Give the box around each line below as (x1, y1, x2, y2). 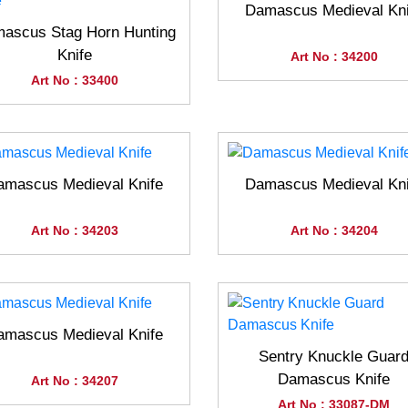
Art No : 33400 (30, 73, 118, 87)
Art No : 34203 (30, 223, 118, 238)
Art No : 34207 (30, 373, 118, 388)
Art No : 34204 (290, 223, 378, 238)
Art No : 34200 (290, 49, 378, 64)
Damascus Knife (278, 371, 390, 388)
